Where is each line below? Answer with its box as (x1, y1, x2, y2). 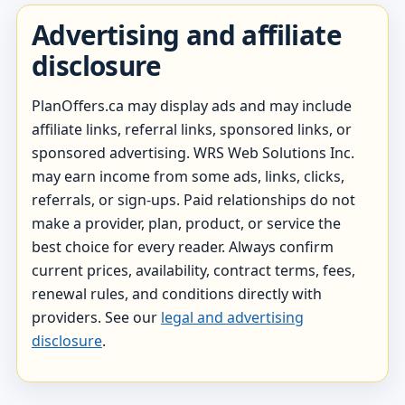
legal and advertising (160, 306, 304, 327)
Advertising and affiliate (31, 16, 342, 54)
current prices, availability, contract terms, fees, (31, 259, 355, 280)
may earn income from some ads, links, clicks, (31, 165, 344, 186)
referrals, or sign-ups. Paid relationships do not (31, 189, 355, 210)
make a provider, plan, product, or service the (31, 212, 341, 233)
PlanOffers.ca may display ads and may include (31, 95, 352, 116)
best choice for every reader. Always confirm (31, 236, 334, 257)
